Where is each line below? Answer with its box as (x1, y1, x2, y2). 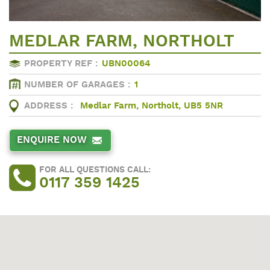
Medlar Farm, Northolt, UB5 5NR (80, 101, 223, 111)
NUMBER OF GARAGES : (24, 80, 131, 90)
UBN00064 (102, 59, 151, 69)
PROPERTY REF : (24, 59, 98, 69)
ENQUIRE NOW (17, 135, 87, 145)
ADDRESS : (24, 101, 74, 111)
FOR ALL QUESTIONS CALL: (39, 165, 151, 174)
